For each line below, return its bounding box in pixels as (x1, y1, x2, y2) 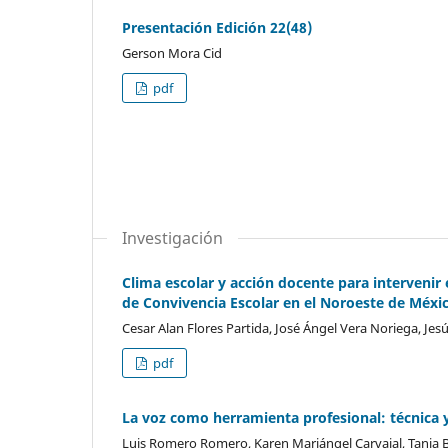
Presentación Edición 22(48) (122, 17, 312, 37)
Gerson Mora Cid (122, 43, 222, 62)
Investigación (122, 226, 223, 249)
